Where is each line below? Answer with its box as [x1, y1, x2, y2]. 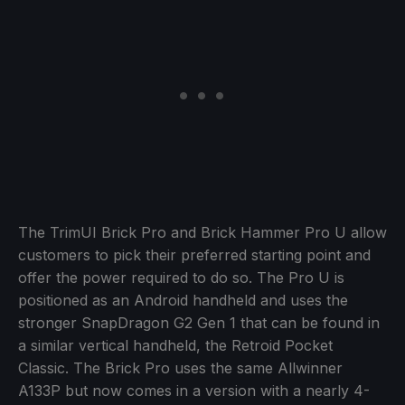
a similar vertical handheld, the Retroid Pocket [18, 335, 333, 354]
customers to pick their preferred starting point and [18, 245, 371, 264]
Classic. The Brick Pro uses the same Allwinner [18, 358, 343, 377]
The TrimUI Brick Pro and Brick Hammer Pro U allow [18, 222, 387, 241]
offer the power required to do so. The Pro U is [18, 268, 344, 287]
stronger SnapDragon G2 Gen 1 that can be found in [18, 313, 380, 332]
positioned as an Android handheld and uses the [18, 290, 348, 309]
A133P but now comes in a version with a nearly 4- [18, 381, 370, 400]
